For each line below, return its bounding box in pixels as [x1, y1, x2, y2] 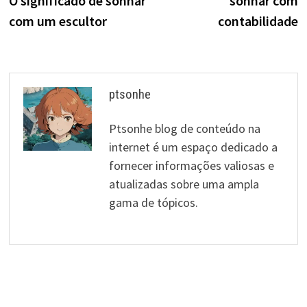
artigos [8, 23, 69, 49]
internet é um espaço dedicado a [108, 138, 278, 155]
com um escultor [8, 12, 107, 29]
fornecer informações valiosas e [108, 157, 274, 173]
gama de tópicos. [108, 194, 198, 210]
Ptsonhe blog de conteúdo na [108, 120, 260, 136]
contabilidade [218, 12, 299, 29]
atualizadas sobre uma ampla [108, 175, 259, 192]
